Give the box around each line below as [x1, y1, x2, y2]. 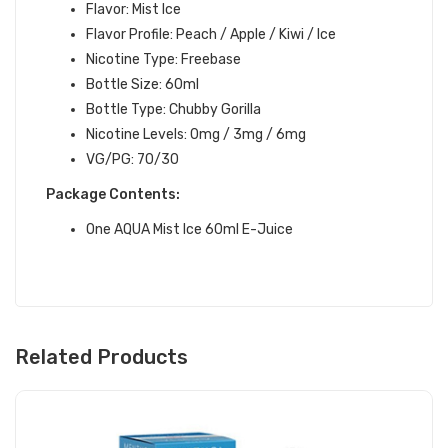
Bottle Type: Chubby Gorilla [86, 101, 261, 118]
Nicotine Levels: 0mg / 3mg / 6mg [86, 126, 306, 143]
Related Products [15, 345, 188, 369]
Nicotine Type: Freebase [86, 51, 241, 68]
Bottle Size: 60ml [86, 76, 199, 93]
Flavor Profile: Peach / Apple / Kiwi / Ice [86, 26, 336, 43]
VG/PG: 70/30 [86, 151, 179, 168]
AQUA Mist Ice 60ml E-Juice [114, 221, 293, 238]
